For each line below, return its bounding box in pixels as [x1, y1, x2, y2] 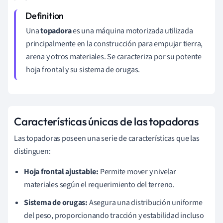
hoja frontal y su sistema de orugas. [26, 64, 140, 75]
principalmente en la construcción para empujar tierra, [26, 38, 203, 49]
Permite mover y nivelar [98, 166, 176, 177]
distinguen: [14, 145, 51, 157]
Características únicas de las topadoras [14, 114, 199, 128]
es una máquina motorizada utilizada [71, 25, 193, 36]
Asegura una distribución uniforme [88, 197, 203, 208]
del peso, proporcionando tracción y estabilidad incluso [24, 210, 204, 221]
